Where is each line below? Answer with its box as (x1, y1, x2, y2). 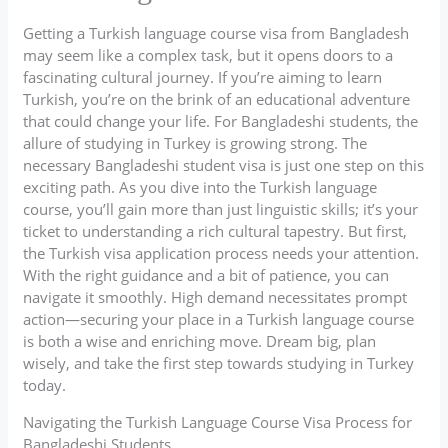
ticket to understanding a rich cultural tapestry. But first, (23, 220, 408, 241)
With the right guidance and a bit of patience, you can (23, 264, 390, 285)
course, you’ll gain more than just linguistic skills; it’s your (23, 198, 419, 219)
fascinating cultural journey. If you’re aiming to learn (23, 66, 383, 87)
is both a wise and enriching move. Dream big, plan (23, 330, 377, 351)
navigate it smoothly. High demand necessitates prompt (23, 286, 408, 307)
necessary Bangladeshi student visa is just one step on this (23, 154, 425, 175)
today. (23, 374, 67, 395)
